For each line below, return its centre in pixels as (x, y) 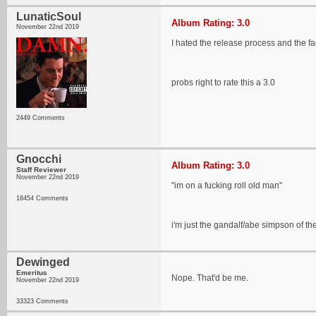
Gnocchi (39, 159)
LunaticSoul (49, 17)
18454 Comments (42, 198)
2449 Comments (41, 118)
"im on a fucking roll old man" (227, 186)
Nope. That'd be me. (210, 278)
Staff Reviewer (41, 170)
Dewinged (43, 262)
